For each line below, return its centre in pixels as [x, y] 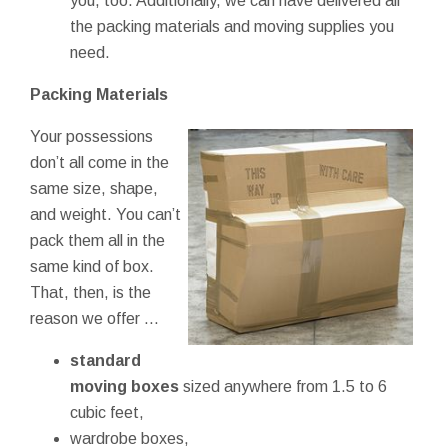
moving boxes [124, 386]
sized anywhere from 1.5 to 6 [283, 386]
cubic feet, [107, 412]
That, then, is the [90, 292]
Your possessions [91, 136]
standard [105, 360]
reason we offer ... [94, 318]
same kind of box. [92, 266]
